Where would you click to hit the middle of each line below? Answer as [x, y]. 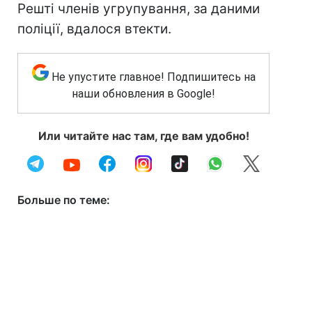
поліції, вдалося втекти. [94, 29]
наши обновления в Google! [143, 94]
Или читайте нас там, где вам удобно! [143, 136]
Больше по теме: [64, 200]
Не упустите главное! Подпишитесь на [153, 77]
